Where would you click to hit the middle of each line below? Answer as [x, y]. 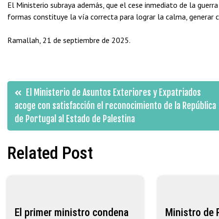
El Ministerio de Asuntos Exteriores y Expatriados [113, 92]
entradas [44, 144]
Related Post [50, 153]
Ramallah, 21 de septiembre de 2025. [69, 40]
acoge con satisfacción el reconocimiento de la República [115, 105]
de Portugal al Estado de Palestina [75, 119]
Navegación [56, 90]
